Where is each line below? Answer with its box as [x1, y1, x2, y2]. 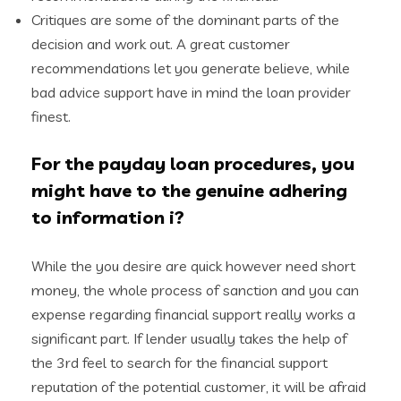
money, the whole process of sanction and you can [31, 281, 359, 299]
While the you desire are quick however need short [31, 257, 355, 275]
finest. [31, 107, 71, 125]
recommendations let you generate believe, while [31, 59, 350, 77]
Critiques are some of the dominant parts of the [31, 11, 339, 29]
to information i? [31, 206, 184, 228]
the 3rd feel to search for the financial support [31, 354, 328, 371]
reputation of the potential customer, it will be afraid [31, 378, 366, 396]
